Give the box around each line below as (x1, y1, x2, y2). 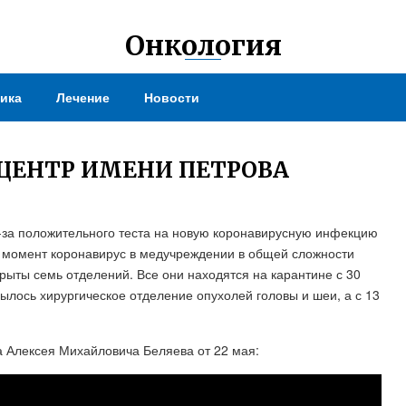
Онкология (124, 28, 282, 63)
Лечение (56, 88, 110, 106)
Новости (144, 88, 199, 106)
